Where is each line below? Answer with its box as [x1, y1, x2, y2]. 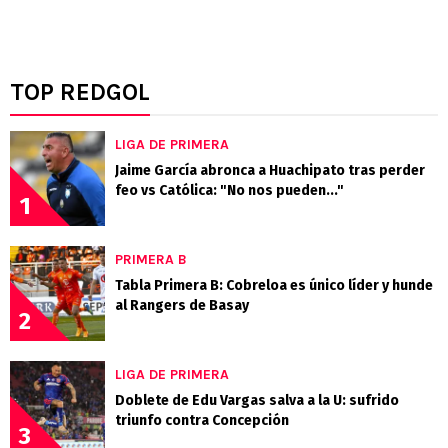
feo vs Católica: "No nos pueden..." [115, 181, 344, 199]
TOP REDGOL [10, 77, 150, 106]
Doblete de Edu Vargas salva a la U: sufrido [115, 391, 399, 409]
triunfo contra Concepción [115, 411, 289, 429]
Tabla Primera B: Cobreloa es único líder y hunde [115, 276, 433, 294]
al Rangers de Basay [115, 296, 249, 314]
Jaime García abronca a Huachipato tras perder [115, 161, 425, 179]
